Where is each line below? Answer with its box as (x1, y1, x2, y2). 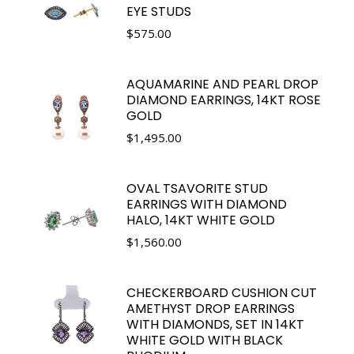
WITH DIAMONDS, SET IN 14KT (126, 314, 304, 333)
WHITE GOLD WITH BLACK (126, 330, 283, 349)
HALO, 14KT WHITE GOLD (126, 210, 275, 229)
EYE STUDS (126, 2, 191, 21)
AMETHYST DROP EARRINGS (126, 299, 295, 318)
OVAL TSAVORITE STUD (126, 179, 268, 198)
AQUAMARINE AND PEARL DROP (126, 74, 318, 93)
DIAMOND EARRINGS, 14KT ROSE (126, 90, 321, 109)
